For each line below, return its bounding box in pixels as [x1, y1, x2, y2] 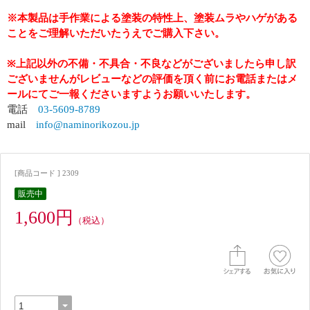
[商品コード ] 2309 [15, 169, 79, 177]
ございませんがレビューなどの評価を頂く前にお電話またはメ [7, 73, 298, 84]
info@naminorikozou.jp [36, 119, 140, 130]
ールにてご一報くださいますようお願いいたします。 [7, 89, 256, 100]
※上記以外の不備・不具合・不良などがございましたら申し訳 [7, 58, 296, 69]
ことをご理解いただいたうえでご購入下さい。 [7, 28, 225, 39]
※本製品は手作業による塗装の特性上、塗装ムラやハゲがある [7, 12, 298, 24]
